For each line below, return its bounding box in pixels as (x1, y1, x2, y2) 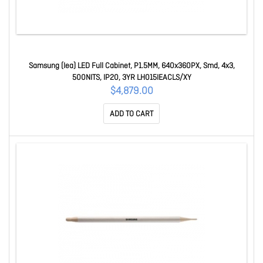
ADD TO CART (110, 109, 153, 119)
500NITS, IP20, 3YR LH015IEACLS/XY (72, 73, 191, 83)
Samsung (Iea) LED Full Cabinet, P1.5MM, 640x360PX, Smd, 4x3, (28, 61, 235, 71)
